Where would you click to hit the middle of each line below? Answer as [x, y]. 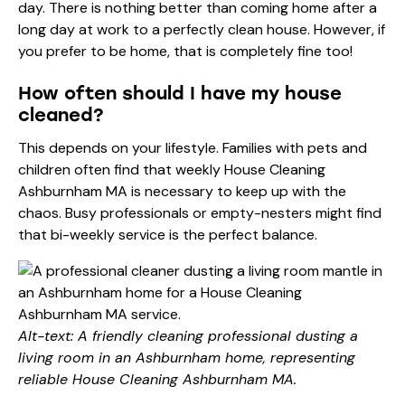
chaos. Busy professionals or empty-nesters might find [200, 212]
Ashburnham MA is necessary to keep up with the [182, 191]
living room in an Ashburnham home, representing [187, 357]
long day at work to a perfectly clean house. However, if [202, 29]
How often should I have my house [180, 93]
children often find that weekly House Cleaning [172, 169]
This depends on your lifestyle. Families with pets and [193, 147]
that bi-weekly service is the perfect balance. [168, 234]
